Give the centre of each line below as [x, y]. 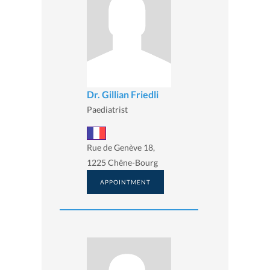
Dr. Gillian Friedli [123, 94]
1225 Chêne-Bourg [122, 163]
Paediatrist [107, 109]
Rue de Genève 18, [121, 148]
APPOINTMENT [125, 182]
